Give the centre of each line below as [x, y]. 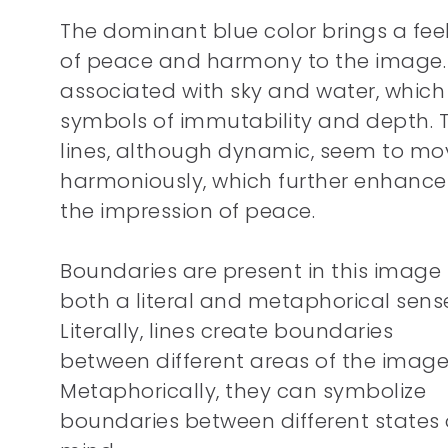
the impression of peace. [187, 211]
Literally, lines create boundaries [226, 331]
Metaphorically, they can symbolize [243, 391]
